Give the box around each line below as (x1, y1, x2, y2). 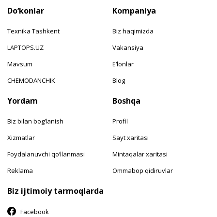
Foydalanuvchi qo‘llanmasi (7, 149, 85, 158)
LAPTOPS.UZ (7, 43, 44, 52)
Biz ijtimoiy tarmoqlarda (7, 185, 104, 196)
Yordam (7, 95, 38, 106)
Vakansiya (112, 43, 144, 52)
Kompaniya (112, 5, 156, 16)
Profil (112, 116, 128, 125)
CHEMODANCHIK (7, 76, 55, 85)
